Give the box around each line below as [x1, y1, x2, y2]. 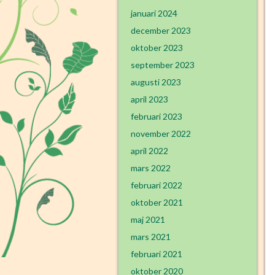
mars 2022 [131, 163, 171, 173]
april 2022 [131, 145, 168, 156]
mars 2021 [131, 231, 171, 242]
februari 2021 [131, 249, 182, 259]
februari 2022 [131, 180, 182, 190]
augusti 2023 [131, 77, 181, 87]
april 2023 [131, 94, 168, 104]
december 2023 [131, 25, 191, 36]
